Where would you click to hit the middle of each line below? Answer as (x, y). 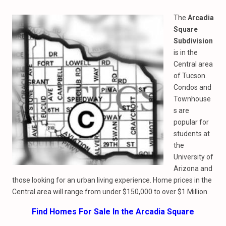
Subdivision (193, 41)
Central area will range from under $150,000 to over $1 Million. (110, 192)
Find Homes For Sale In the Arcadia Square (113, 212)
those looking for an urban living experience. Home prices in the (112, 180)
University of (193, 157)
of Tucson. (190, 76)
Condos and (192, 87)
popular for (191, 122)
